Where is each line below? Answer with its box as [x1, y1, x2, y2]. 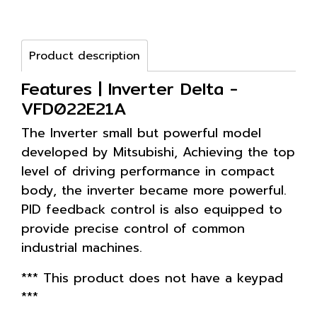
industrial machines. [21, 238, 142, 258]
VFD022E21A [21, 95, 127, 122]
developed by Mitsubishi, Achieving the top [21, 142, 295, 162]
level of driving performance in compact [21, 161, 275, 181]
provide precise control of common [21, 219, 245, 238]
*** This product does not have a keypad [21, 268, 283, 288]
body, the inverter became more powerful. [21, 180, 287, 200]
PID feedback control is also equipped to [21, 200, 282, 219]
